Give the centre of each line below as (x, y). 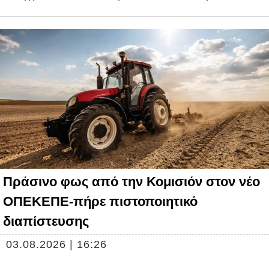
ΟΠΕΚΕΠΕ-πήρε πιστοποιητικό (100, 201)
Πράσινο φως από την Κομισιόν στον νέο (131, 181)
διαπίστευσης (46, 221)
